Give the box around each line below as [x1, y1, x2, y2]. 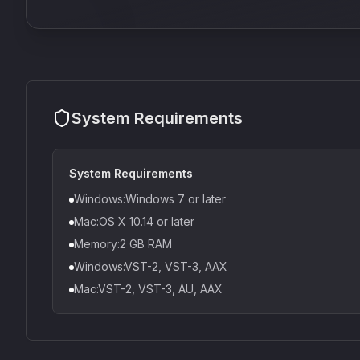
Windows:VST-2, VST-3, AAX [74, 260, 227, 273]
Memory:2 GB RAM [74, 237, 172, 251]
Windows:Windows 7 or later [74, 192, 226, 206]
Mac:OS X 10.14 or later [74, 215, 194, 228]
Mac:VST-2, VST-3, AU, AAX [74, 282, 223, 296]
